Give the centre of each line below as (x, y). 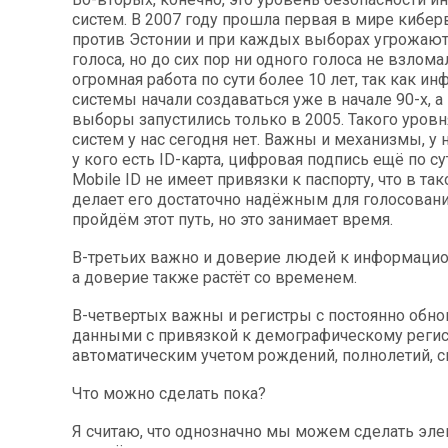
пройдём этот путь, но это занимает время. (232, 219)
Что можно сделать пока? (169, 393)
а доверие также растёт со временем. (214, 277)
